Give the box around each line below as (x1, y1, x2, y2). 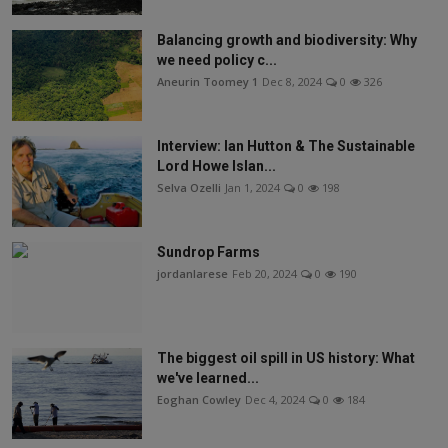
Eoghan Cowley (157, 392, 241, 408)
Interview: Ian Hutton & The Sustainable (157, 138, 415, 155)
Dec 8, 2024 (262, 74, 322, 90)
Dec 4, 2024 (245, 392, 305, 408)
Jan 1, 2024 (225, 180, 280, 196)
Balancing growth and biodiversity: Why (157, 32, 417, 49)
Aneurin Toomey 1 (157, 74, 258, 90)
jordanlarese (157, 266, 228, 282)
